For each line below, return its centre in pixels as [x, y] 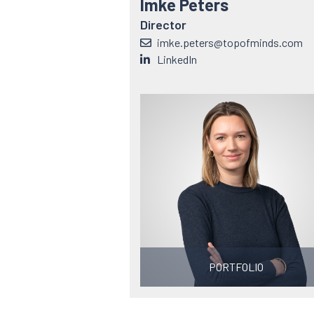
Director [163, 25]
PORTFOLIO [236, 267]
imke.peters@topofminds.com [230, 42]
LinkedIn [177, 59]
